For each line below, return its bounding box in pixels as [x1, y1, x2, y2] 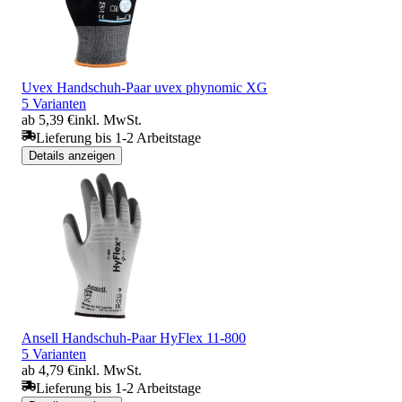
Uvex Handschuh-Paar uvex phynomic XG [22, 79, 267, 95]
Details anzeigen [29, 148, 115, 162]
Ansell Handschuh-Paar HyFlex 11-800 [22, 329, 246, 345]
